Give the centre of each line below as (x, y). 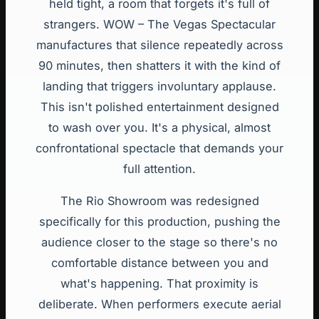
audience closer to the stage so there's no (159, 242)
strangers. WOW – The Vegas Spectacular (159, 24)
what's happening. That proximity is (159, 283)
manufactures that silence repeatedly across (159, 45)
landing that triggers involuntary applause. (159, 86)
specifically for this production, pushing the (159, 221)
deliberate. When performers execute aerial (159, 304)
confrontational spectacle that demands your (159, 148)
